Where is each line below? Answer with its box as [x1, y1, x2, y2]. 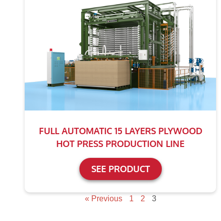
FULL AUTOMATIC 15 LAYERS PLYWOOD [38, 125, 202, 137]
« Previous [84, 194, 122, 203]
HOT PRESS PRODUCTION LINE [56, 138, 184, 149]
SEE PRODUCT [91, 163, 150, 175]
